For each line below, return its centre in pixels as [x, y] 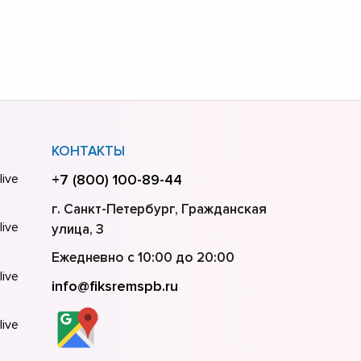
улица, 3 [77, 229]
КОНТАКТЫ [88, 151]
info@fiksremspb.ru [114, 286]
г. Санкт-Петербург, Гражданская [159, 209]
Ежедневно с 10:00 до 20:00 [143, 257]
